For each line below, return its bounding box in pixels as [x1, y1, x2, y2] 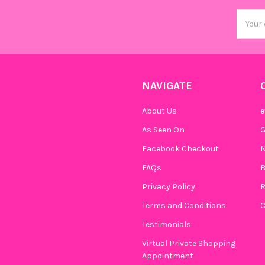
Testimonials [142, 219, 191, 230]
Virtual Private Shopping [142, 238, 235, 248]
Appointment [142, 250, 193, 261]
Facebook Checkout [142, 143, 219, 154]
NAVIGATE [142, 79, 192, 92]
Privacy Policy [142, 181, 195, 192]
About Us [142, 105, 177, 116]
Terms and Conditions [142, 200, 226, 211]
